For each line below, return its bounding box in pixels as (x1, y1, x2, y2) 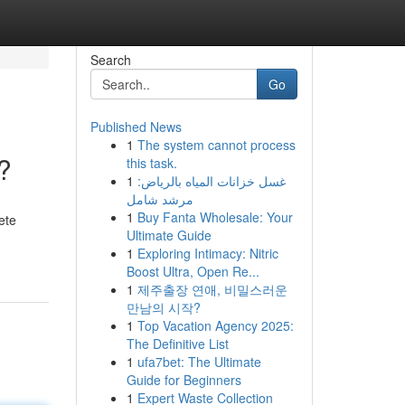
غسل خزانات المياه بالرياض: (137, 172, 286, 190)
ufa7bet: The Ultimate (137, 353, 261, 371)
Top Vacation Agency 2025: (137, 316, 294, 334)
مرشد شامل (126, 190, 193, 208)
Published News (89, 118, 182, 136)
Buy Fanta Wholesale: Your (137, 208, 293, 226)
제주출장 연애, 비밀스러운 (137, 280, 287, 298)
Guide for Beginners (126, 371, 241, 389)
